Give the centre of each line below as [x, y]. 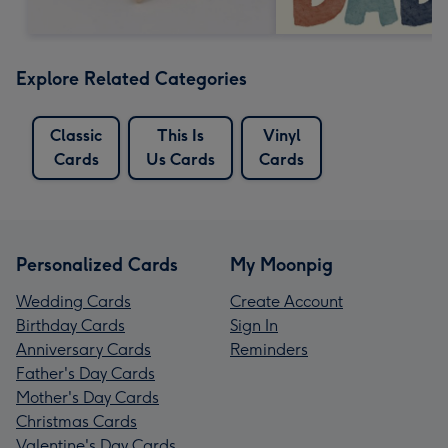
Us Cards [180, 159]
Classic [76, 135]
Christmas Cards [76, 421]
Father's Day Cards [85, 373]
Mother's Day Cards [87, 397]
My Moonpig [281, 264]
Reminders [269, 349]
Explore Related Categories [131, 78]
